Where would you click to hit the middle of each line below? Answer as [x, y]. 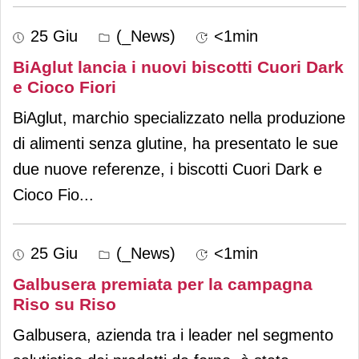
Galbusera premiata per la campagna [163, 284]
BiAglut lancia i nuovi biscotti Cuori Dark [178, 67]
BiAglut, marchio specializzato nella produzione [179, 117]
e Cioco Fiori [65, 87]
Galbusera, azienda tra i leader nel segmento [173, 335]
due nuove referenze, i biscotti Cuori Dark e [167, 169]
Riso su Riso [65, 304]
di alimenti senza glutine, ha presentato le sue [175, 143]
